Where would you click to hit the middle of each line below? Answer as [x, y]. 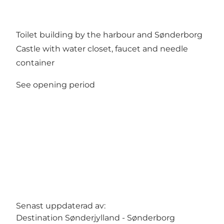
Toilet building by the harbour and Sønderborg [109, 35]
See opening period [55, 85]
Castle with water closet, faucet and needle [102, 49]
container [35, 63]
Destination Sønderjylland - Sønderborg [95, 218]
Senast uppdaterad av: [61, 206]
